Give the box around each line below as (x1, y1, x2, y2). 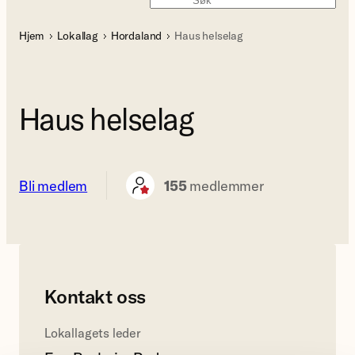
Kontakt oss (44, 284, 146, 308)
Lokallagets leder (44, 324, 141, 341)
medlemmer (186, 176, 264, 195)
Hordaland (110, 29, 162, 43)
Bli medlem (19, 176, 88, 195)
